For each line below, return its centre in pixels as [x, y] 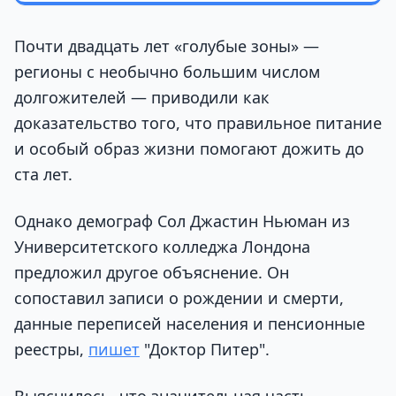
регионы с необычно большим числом [167, 71]
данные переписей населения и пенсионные [190, 323]
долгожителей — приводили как [142, 97]
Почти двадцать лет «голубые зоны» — [167, 46]
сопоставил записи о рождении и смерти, [179, 297]
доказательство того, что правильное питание [198, 122]
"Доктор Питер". [205, 349]
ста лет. [43, 174]
